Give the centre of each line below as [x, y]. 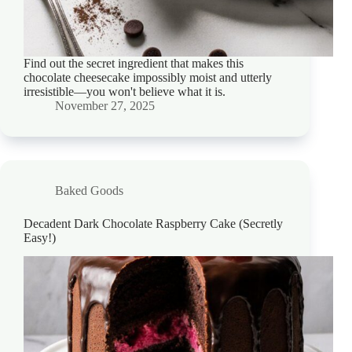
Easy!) [40, 237]
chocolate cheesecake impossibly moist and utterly [148, 77]
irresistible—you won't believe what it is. [125, 91]
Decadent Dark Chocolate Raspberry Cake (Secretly [153, 223]
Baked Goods [89, 190]
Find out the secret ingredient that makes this [134, 63]
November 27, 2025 [105, 105]
